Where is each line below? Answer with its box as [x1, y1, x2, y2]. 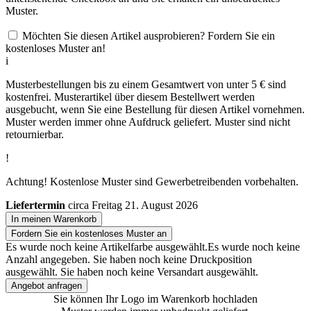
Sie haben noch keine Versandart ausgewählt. [60, 265, 258, 278]
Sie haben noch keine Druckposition [93, 253, 252, 265]
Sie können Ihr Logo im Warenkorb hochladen [53, 292, 258, 305]
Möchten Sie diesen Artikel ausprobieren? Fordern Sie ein [22, 29, 275, 42]
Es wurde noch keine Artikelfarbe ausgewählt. [6, 240, 208, 253]
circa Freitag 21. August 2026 [68, 199, 198, 211]
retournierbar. [6, 128, 64, 140]
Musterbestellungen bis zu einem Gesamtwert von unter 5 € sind [6, 78, 286, 90]
